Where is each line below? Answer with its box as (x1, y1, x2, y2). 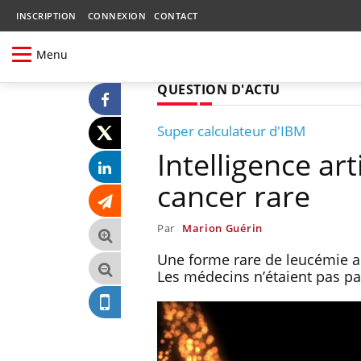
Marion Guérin (181, 220, 263, 235)
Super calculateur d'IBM (157, 121, 305, 140)
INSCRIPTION (16, 10, 77, 22)
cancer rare (157, 176, 310, 216)
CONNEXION (87, 10, 146, 22)
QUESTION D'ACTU (157, 80, 280, 98)
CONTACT (154, 10, 198, 22)
